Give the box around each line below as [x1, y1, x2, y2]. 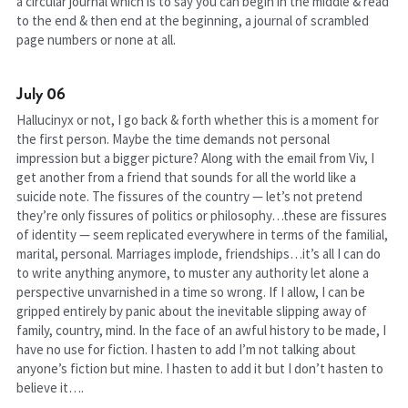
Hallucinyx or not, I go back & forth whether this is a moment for [16, 111, 380, 128]
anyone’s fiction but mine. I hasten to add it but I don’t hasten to [16, 360, 384, 377]
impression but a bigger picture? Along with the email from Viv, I [16, 149, 375, 167]
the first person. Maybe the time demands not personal [16, 130, 331, 148]
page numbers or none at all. [16, 31, 177, 48]
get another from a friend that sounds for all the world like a [16, 168, 357, 186]
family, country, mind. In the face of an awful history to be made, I [16, 321, 387, 339]
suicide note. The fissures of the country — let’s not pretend [16, 188, 363, 205]
